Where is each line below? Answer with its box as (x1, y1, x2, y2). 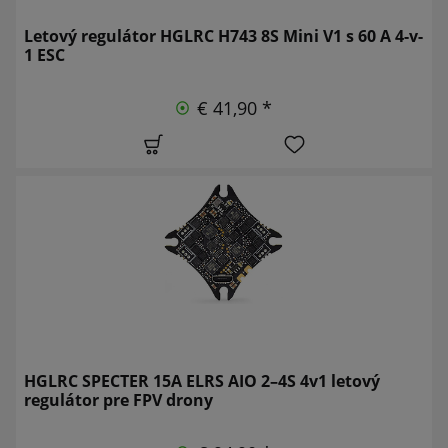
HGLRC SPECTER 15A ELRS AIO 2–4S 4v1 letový (24, 369, 380, 392)
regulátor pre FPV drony (24, 388, 213, 411)
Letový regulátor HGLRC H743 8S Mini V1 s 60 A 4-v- (24, 24, 423, 47)
